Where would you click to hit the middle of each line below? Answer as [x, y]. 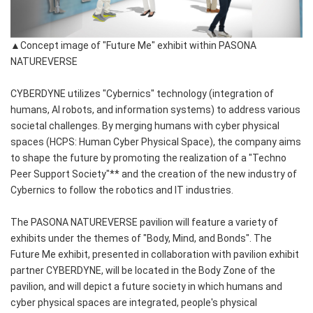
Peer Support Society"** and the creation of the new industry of [154, 174]
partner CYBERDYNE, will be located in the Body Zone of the [143, 271]
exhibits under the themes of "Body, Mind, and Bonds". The [141, 239]
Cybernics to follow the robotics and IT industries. [123, 190]
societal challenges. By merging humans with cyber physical [145, 126]
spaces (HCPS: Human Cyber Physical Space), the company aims [156, 142]
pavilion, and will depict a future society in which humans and [146, 287]
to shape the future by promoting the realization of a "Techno [148, 158]
